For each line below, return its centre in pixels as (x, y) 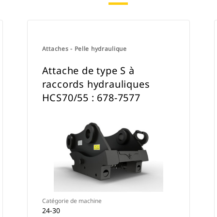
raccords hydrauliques (96, 84)
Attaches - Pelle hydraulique (84, 49)
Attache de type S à (88, 70)
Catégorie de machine (72, 201)
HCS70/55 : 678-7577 (91, 98)
